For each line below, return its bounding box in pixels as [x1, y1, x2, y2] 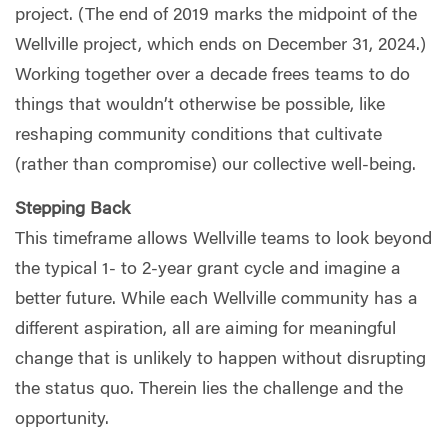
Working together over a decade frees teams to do [15, 67, 410, 86]
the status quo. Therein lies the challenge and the [15, 380, 403, 399]
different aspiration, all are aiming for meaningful [15, 320, 396, 339]
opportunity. [15, 410, 109, 429]
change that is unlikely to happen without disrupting [15, 350, 426, 369]
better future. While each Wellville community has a [15, 290, 418, 309]
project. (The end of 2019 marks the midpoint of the [15, 7, 417, 26]
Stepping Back [15, 200, 130, 219]
